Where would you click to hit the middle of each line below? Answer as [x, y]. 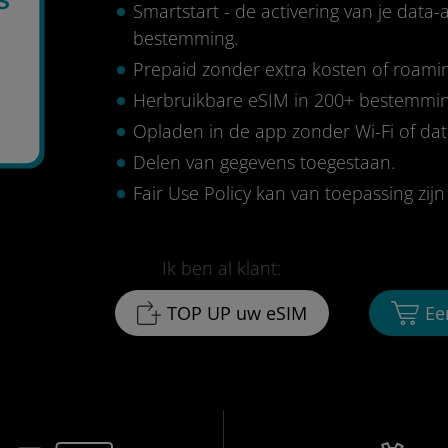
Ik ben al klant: [222, 268]
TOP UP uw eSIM [236, 313]
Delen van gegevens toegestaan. [263, 162]
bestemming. [185, 38]
